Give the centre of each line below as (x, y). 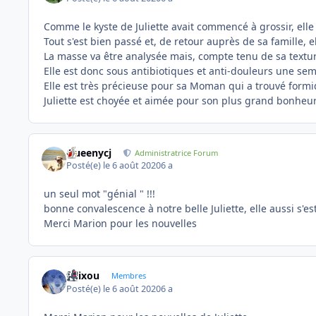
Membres (128, 276)
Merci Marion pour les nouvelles (122, 224)
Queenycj (89, 152)
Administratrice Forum (177, 152)
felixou (83, 276)
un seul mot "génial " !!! (99, 194)
